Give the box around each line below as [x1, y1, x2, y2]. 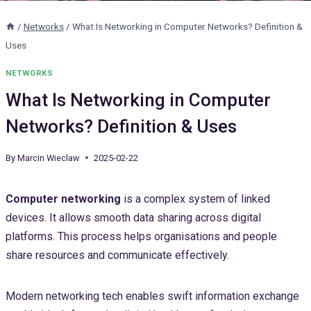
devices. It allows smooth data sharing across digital [6, 210, 261, 224]
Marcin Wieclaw [17, 152, 81, 163]
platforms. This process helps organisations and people [6, 229, 277, 243]
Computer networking [6, 192, 121, 205]
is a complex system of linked [121, 192, 270, 205]
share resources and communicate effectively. [6, 248, 229, 262]
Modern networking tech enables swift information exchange [6, 289, 299, 303]
